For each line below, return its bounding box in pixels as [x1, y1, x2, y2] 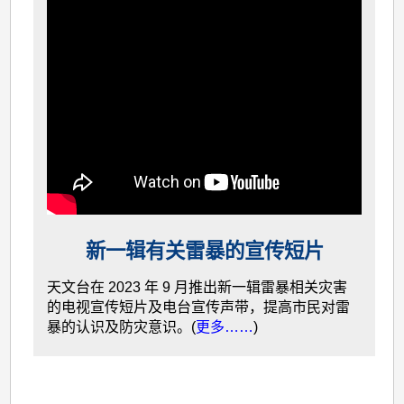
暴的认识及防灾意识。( [47, 318, 197, 335]
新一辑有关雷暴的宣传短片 [85, 239, 324, 262]
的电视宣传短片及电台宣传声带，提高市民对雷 [47, 298, 351, 315]
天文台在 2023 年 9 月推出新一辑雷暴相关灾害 [47, 279, 348, 295]
